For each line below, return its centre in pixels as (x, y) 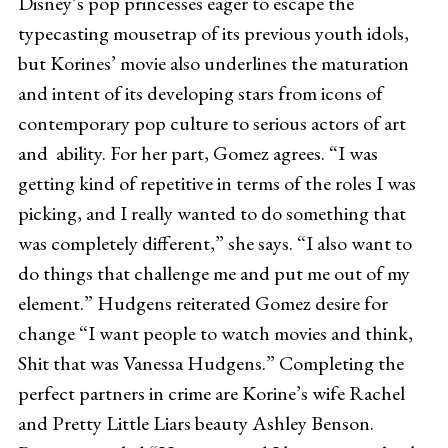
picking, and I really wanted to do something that (211, 212)
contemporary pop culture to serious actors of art (211, 122)
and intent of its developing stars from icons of (200, 92)
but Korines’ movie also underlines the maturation (213, 62)
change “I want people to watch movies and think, (215, 332)
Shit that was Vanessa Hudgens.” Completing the (210, 362)
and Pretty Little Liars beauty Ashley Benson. (195, 422)
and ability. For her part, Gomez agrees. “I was (197, 152)
